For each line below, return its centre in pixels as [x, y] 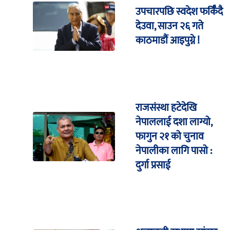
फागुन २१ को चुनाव [170, 137]
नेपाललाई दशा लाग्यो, [174, 122]
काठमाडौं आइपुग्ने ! [168, 41]
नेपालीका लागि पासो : [174, 151]
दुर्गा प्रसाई [153, 166]
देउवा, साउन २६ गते [169, 26]
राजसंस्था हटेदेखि [166, 108]
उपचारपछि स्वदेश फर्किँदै [179, 12]
